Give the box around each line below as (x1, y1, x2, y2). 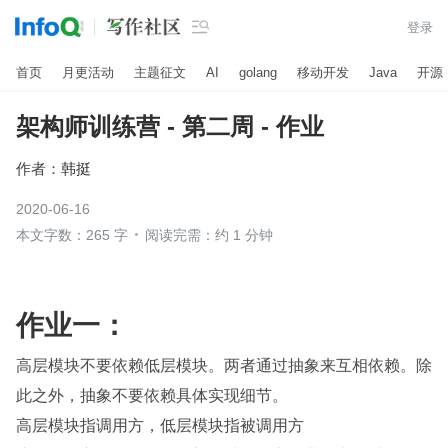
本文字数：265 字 (16, 227, 128, 243)
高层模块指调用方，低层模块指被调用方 (16, 413, 304, 436)
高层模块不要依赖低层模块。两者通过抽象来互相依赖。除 (16, 353, 432, 376)
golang (239, 64, 277, 80)
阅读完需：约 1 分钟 (145, 227, 273, 243)
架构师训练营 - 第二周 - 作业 (16, 113, 324, 140)
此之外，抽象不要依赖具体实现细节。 (16, 383, 288, 406)
